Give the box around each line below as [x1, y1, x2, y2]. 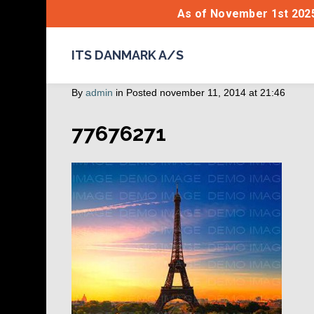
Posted [126, 87, 157, 98]
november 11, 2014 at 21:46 [160, 87, 285, 98]
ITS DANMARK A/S [71, 48, 184, 62]
